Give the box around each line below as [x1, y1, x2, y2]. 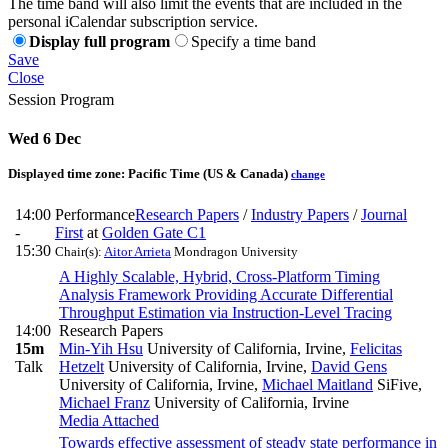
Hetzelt [59, 358, 104, 376]
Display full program [29, 32, 170, 50]
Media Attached [59, 412, 159, 430]
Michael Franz [59, 394, 150, 412]
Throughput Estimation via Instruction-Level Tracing [59, 304, 392, 322]
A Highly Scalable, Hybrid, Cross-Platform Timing [59, 268, 380, 286]
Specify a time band [191, 32, 316, 50]
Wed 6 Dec [8, 129, 81, 147]
